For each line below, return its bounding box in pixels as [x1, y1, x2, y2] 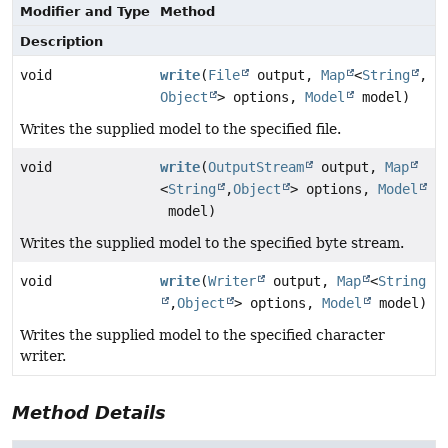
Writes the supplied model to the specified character [20, 326, 385, 343]
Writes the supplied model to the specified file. [20, 120, 341, 137]
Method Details [12, 401, 166, 423]
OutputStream [208, 158, 304, 175]
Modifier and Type [20, 3, 150, 19]
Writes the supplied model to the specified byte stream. [20, 234, 404, 251]
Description [20, 33, 103, 49]
